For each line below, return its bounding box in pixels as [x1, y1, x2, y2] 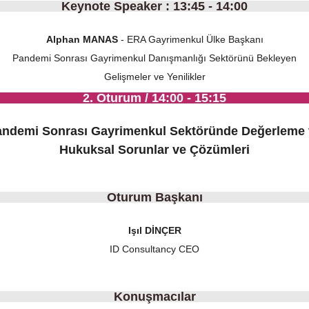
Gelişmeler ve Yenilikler [103, 71, 206, 82]
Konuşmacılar [113, 290, 196, 303]
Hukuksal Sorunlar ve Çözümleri [59, 143, 250, 157]
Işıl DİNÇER [128, 225, 181, 236]
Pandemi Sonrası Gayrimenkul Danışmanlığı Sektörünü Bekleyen [12, 52, 297, 63]
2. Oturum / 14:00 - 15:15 [83, 91, 226, 105]
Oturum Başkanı [106, 190, 203, 204]
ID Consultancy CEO [110, 243, 199, 255]
